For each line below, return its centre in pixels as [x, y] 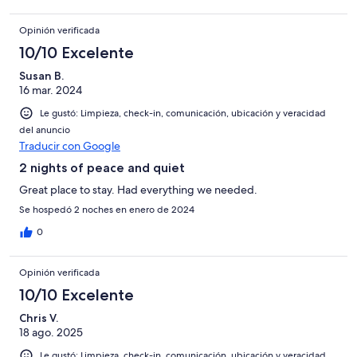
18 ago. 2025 [51, 332]
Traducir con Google [70, 145]
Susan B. [41, 75]
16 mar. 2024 [51, 90]
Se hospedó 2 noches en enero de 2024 [107, 209]
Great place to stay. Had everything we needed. [138, 189]
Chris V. [39, 318]
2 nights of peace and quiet [102, 167]
